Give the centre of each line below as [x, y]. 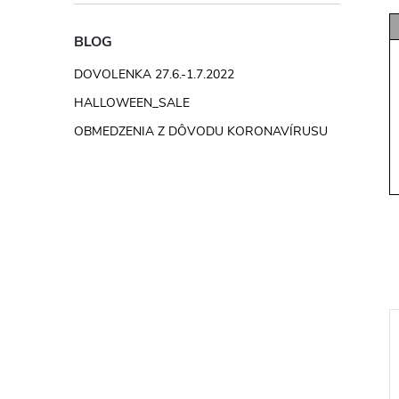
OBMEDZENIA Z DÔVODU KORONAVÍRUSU [201, 131]
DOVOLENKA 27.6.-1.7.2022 [154, 74]
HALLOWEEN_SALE [132, 102]
